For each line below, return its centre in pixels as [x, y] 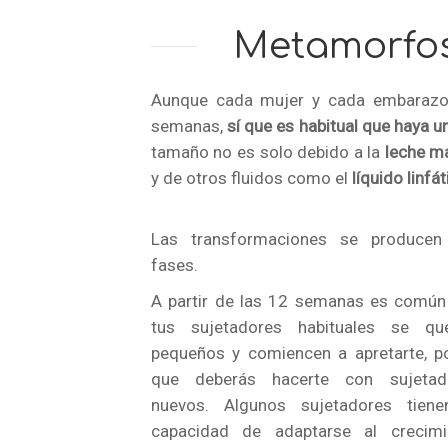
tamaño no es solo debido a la [267, 152]
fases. [174, 265]
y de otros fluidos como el [251, 178]
